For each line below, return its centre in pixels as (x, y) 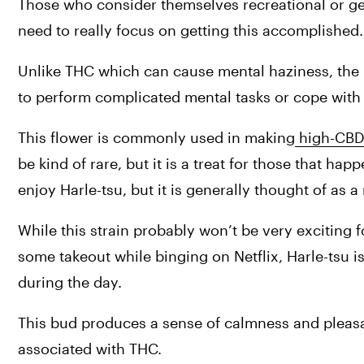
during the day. (70, 282)
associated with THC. (90, 349)
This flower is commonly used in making (156, 138)
